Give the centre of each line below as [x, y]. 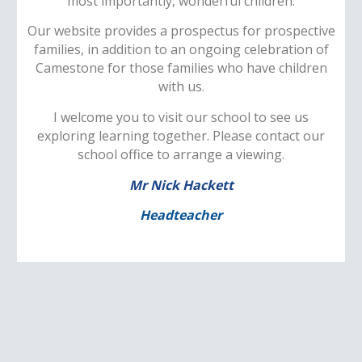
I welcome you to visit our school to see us [181, 117]
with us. [181, 87]
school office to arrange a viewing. [181, 154]
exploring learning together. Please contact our [181, 135]
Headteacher [181, 215]
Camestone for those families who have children [181, 68]
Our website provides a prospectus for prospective [181, 31]
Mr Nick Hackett [181, 185]
